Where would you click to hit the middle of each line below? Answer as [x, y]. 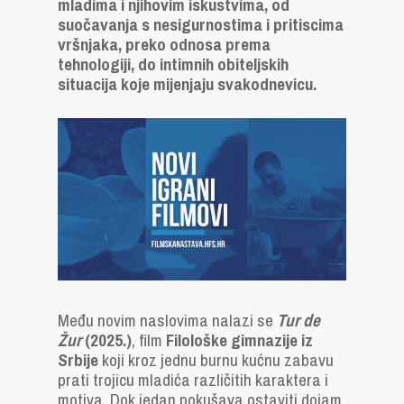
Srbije [80, 360]
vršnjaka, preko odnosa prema [164, 44]
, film [149, 340]
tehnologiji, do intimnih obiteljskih [173, 64]
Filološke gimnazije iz [239, 340]
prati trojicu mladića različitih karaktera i [193, 380]
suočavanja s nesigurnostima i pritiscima [201, 24]
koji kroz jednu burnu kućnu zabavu [218, 360]
